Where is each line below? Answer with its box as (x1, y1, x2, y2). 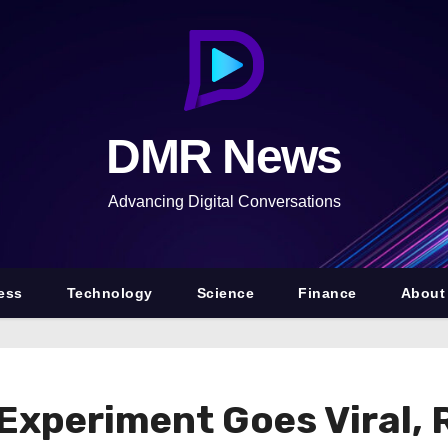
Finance (298, 285, 357, 301)
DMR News (106, 130, 342, 183)
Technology (66, 285, 153, 301)
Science (196, 285, 255, 301)
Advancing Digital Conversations (107, 193, 341, 210)
